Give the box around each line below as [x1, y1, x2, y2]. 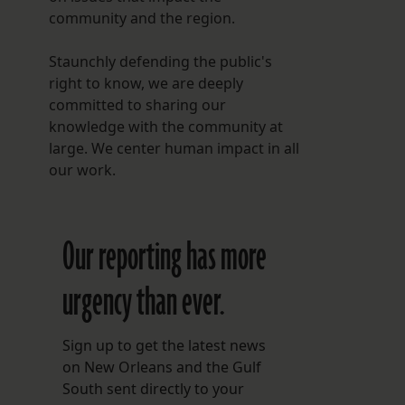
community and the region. [48, 8, 235, 29]
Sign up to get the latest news [61, 335, 266, 356]
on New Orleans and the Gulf [61, 357, 261, 378]
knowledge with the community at [48, 117, 283, 137]
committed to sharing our [48, 95, 226, 116]
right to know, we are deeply [48, 73, 243, 94]
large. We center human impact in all [48, 138, 299, 159]
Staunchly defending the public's [48, 52, 272, 72]
